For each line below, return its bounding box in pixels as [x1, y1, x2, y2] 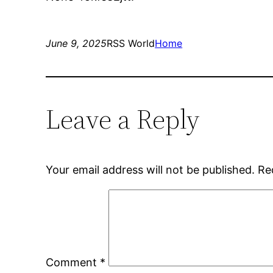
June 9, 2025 [46, 37, 107, 50]
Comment [46, 256, 101, 269]
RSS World [107, 37, 155, 50]
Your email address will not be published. [46, 163, 255, 177]
